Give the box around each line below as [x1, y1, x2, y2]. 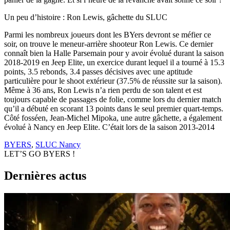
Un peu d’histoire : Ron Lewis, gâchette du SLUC [4, 12, 167, 22]
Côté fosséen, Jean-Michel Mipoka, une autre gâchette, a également [4, 113, 222, 122]
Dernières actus [4, 168, 86, 182]
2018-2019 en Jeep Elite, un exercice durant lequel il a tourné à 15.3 [4, 57, 224, 67]
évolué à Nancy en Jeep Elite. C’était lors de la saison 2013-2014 [4, 122, 215, 131]
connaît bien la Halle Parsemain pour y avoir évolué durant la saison [4, 48, 224, 57]
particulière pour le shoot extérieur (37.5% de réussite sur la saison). [4, 76, 222, 85]
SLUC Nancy [35, 140, 81, 149]
